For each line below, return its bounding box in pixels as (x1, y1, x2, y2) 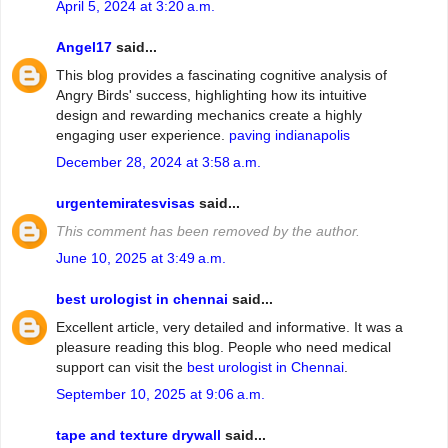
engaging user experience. (56, 126, 229, 143)
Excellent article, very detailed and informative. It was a (56, 318, 403, 335)
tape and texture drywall (56, 427, 221, 444)
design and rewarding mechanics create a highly (56, 106, 362, 123)
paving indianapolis (229, 126, 350, 143)
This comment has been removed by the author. (56, 222, 360, 239)
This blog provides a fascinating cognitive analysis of (56, 66, 387, 83)
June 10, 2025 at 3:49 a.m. (56, 249, 226, 266)
